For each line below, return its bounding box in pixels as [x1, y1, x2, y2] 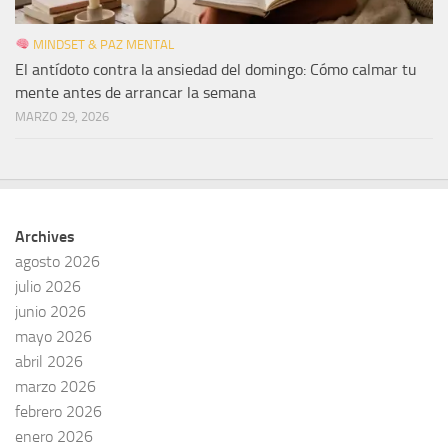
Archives [15, 226, 75, 246]
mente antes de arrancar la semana [15, 82, 256, 102]
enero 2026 [15, 426, 93, 446]
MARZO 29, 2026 [15, 108, 109, 124]
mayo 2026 [15, 326, 92, 346]
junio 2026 [15, 301, 86, 321]
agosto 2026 [15, 251, 100, 271]
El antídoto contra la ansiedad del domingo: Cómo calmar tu [15, 59, 417, 79]
